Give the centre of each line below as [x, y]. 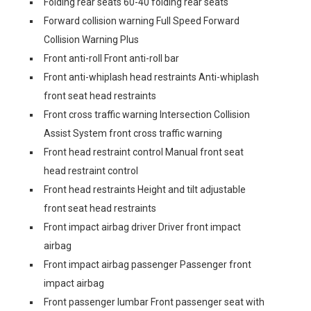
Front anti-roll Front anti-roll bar [111, 58]
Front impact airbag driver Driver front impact [142, 227]
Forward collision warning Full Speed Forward [142, 21]
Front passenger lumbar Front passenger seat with [154, 302]
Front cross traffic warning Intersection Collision [147, 115]
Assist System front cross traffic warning [133, 133]
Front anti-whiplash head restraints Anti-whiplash [151, 77]
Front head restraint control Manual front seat [144, 152]
